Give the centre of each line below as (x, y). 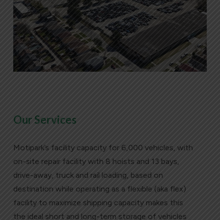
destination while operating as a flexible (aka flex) (99, 189)
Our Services (45, 119)
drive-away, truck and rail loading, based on (88, 175)
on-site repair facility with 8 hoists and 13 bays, (96, 161)
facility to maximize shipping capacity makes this (98, 202)
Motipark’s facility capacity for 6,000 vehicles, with (103, 147)
